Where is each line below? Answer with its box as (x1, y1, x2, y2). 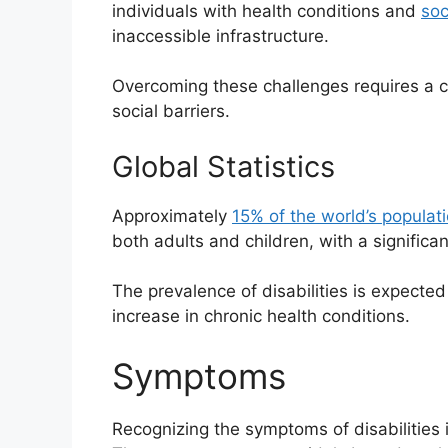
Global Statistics (112, 148, 335, 184)
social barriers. (112, 101, 230, 122)
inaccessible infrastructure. (112, 25, 329, 46)
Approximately (112, 205, 232, 226)
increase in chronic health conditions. (112, 306, 410, 327)
